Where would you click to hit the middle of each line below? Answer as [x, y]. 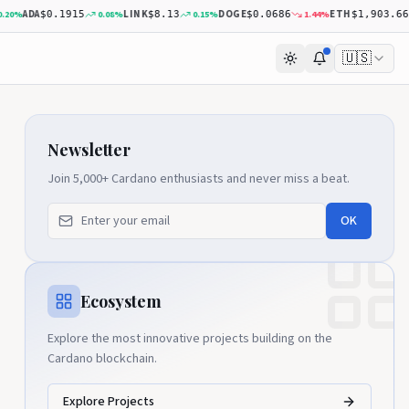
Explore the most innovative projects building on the [189, 339]
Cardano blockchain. [102, 359]
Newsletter [89, 150]
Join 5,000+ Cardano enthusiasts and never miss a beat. [198, 179]
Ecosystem [121, 301]
